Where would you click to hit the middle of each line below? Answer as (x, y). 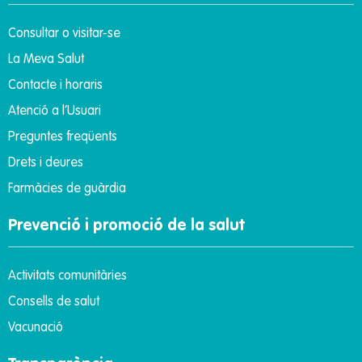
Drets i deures (46, 163)
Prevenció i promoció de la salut (126, 226)
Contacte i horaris (55, 85)
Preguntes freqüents (63, 137)
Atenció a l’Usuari (55, 111)
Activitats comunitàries (67, 276)
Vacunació (36, 328)
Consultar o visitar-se (64, 34)
